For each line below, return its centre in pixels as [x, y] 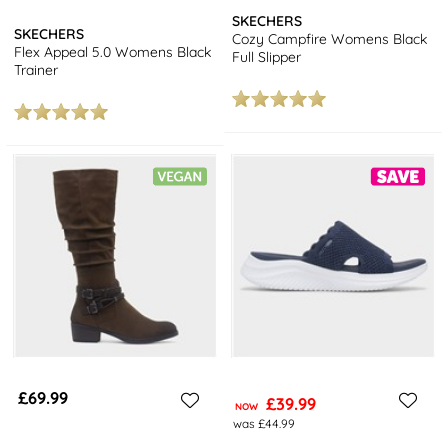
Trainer [36, 69]
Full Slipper [267, 56]
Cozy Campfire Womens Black [330, 38]
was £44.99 [263, 424]
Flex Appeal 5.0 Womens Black [113, 51]
